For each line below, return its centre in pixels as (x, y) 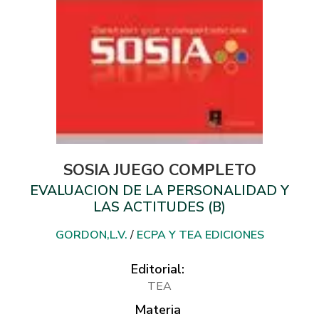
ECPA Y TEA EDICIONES (200, 235)
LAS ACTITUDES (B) (159, 207)
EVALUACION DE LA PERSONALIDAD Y (159, 190)
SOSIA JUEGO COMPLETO (159, 170)
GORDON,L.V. (91, 235)
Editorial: (158, 269)
